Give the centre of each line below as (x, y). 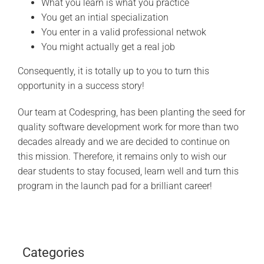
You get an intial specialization (105, 17)
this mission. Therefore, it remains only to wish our (122, 156)
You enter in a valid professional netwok (123, 32)
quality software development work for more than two (128, 127)
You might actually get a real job (108, 47)
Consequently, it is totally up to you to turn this (113, 71)
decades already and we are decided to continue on (123, 141)
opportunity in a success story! (81, 85)
